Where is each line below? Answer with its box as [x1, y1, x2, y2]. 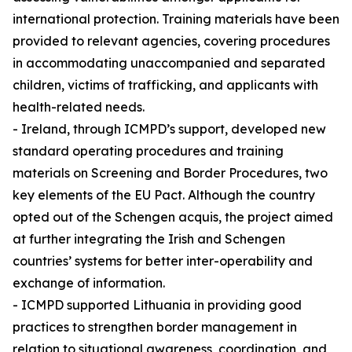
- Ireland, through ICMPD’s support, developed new [13, 121, 326, 137]
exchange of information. [13, 275, 165, 291]
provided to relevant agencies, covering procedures [13, 33, 330, 49]
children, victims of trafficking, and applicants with [13, 77, 318, 93]
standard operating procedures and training [13, 143, 284, 159]
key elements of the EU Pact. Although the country [13, 187, 315, 203]
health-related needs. [13, 99, 145, 115]
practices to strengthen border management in [13, 319, 297, 335]
